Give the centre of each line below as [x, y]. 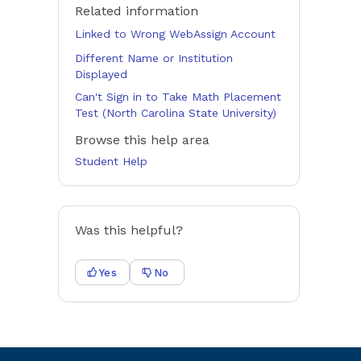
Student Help [111, 161]
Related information [137, 11]
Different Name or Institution [154, 58]
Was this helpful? [129, 230]
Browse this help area [142, 140]
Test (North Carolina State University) [176, 113]
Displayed [101, 74]
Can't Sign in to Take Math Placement [178, 97]
